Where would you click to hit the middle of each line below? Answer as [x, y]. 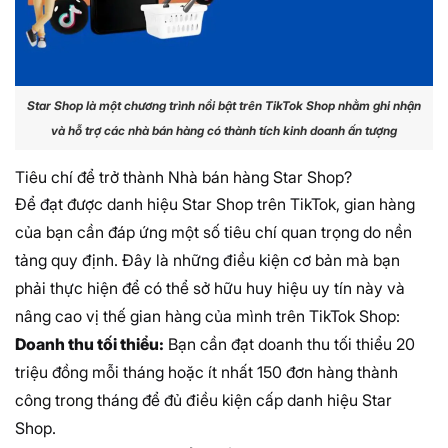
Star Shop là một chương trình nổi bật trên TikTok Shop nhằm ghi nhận [224, 106]
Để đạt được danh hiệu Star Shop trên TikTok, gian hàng [215, 203]
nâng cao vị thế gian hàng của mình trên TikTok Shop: [207, 315]
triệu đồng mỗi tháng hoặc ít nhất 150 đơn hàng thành [206, 371]
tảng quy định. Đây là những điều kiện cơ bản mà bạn [207, 259]
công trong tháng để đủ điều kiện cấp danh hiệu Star [203, 399]
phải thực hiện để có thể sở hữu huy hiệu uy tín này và [210, 287]
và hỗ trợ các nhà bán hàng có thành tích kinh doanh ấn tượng [224, 131]
